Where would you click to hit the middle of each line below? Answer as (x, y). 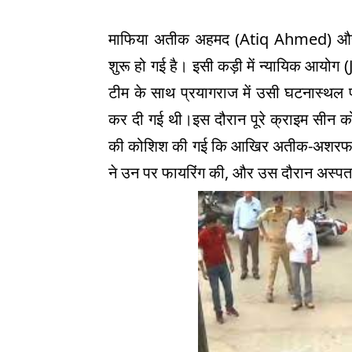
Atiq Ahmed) (288, 39)
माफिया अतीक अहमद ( (174, 39)
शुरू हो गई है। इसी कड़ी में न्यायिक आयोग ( (229, 66)
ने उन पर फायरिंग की (167, 172)
